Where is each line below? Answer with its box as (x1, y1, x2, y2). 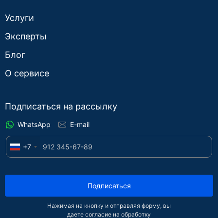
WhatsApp (18, 120, 51, 129)
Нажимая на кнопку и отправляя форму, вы (47, 202, 171, 210)
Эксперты (5, 31, 47, 42)
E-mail (70, 120, 90, 129)
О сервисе (5, 68, 49, 79)
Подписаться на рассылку (5, 101, 117, 112)
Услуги (5, 13, 34, 23)
